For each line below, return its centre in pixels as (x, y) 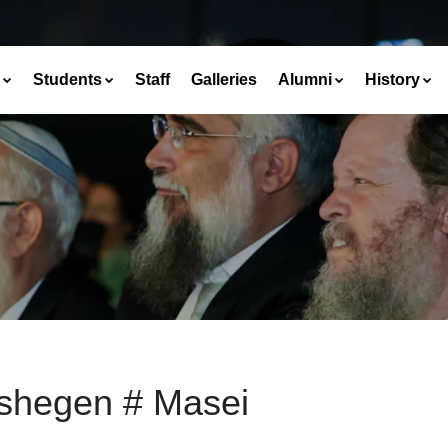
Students (67, 79)
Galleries (224, 79)
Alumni (305, 79)
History (392, 79)
